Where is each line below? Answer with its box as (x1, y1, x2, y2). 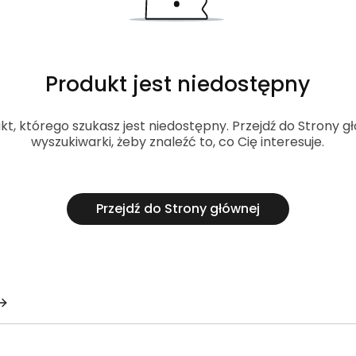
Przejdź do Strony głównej (95, 199, 260, 219)
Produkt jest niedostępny (45, 69, 311, 99)
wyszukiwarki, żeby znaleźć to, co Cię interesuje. (31, 133, 325, 152)
